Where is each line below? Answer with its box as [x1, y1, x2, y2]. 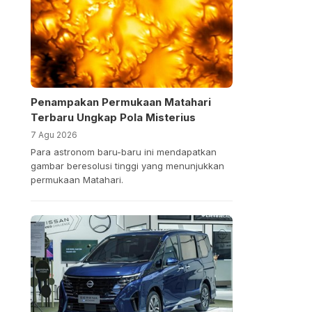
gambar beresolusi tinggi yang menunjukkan [30, 160, 224, 172]
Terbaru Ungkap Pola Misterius [30, 111, 196, 125]
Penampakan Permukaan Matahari [30, 95, 211, 109]
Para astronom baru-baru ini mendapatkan [30, 146, 217, 158]
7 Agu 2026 [30, 130, 77, 141]
